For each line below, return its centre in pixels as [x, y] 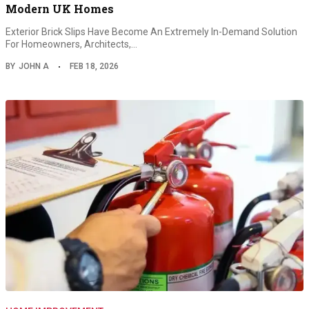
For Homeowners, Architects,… [71, 44]
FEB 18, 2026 [94, 66]
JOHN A [34, 66]
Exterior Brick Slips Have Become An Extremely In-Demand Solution [151, 31]
